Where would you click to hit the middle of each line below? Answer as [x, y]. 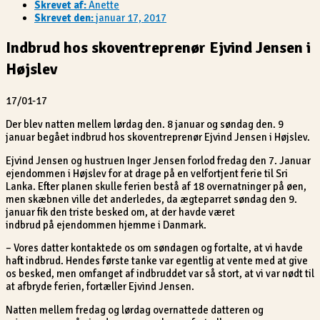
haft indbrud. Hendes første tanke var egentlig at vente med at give [157, 261]
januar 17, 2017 [131, 18]
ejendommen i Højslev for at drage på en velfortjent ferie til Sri [147, 173]
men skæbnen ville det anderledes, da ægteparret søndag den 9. [151, 199]
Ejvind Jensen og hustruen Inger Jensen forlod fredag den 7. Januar [158, 160]
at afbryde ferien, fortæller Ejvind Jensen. [100, 287]
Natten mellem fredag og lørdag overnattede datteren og [135, 310]
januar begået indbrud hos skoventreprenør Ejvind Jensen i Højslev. [158, 137]
